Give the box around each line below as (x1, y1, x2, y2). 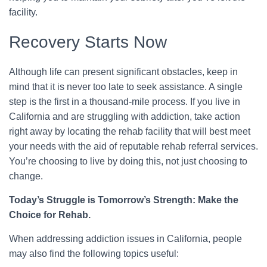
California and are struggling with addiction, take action (9, 111, 240, 122)
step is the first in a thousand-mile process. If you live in (9, 96, 240, 107)
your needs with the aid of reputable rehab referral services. (9, 141, 258, 151)
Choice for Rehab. (9, 209, 91, 220)
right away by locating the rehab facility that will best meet (9, 126, 250, 136)
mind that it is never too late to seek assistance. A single (9, 81, 243, 92)
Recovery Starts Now (9, 32, 167, 51)
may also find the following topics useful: (9, 248, 179, 259)
